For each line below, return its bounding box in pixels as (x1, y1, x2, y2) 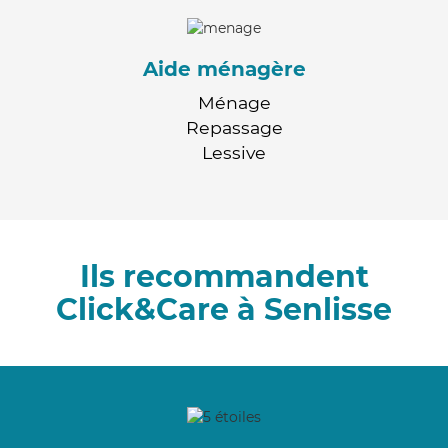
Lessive (202, 141, 266, 163)
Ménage (197, 91, 271, 113)
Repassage (185, 116, 283, 138)
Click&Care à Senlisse (56, 290, 392, 328)
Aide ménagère (142, 56, 306, 81)
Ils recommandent (79, 257, 369, 295)
